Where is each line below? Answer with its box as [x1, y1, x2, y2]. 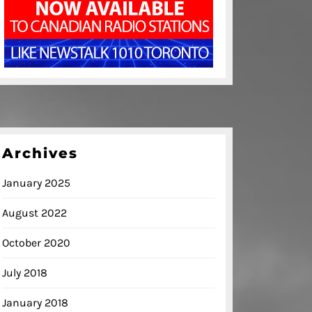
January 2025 [2, 176, 70, 190]
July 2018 [2, 266, 47, 280]
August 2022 [2, 206, 67, 220]
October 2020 [2, 236, 70, 250]
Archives [2, 145, 78, 162]
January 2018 [2, 296, 68, 310]
